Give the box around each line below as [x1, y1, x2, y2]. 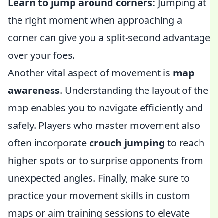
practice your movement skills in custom [8, 189, 190, 202]
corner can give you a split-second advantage [8, 31, 210, 44]
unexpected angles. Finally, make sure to [8, 171, 190, 184]
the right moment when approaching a [8, 14, 182, 27]
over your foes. [8, 49, 75, 62]
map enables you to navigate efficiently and [8, 101, 203, 114]
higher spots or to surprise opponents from [8, 154, 203, 167]
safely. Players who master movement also [8, 119, 200, 132]
